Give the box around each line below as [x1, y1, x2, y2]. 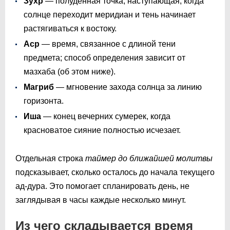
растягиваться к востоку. [24, 24, 117, 33]
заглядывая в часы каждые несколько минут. [15, 195, 186, 204]
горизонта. [24, 96, 64, 105]
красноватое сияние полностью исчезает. [24, 125, 181, 135]
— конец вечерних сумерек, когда [41, 111, 170, 121]
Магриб [24, 82, 54, 91]
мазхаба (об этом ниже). [24, 67, 116, 76]
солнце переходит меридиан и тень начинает [24, 10, 196, 19]
